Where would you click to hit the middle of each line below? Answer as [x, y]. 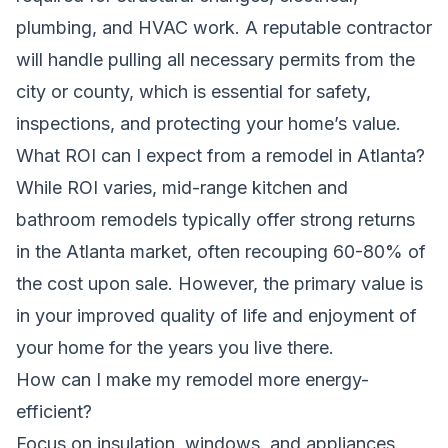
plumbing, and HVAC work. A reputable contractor [224, 27]
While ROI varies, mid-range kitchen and [182, 187]
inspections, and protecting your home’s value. [208, 123]
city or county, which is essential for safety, [193, 91]
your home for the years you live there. [175, 347]
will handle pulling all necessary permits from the [215, 59]
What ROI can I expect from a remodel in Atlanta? [220, 155]
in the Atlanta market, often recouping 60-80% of [221, 251]
